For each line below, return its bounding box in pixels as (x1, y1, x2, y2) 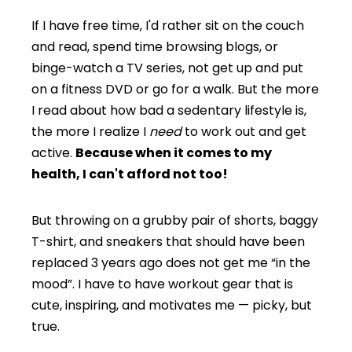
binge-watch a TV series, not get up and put (31, 59, 303, 77)
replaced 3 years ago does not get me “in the (31, 254, 310, 272)
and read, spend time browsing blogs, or (31, 38, 278, 56)
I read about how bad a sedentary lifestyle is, (31, 101, 306, 119)
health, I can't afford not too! (31, 165, 228, 183)
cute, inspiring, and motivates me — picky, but (31, 296, 312, 314)
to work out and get (181, 123, 306, 141)
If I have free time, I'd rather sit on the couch (31, 16, 304, 35)
